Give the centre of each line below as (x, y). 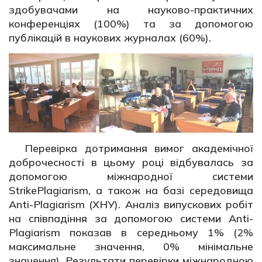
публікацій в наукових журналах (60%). (113, 38)
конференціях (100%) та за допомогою (131, 24)
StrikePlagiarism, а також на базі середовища (131, 191)
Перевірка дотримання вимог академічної (139, 149)
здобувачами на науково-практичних (131, 10)
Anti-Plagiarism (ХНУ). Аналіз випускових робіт (131, 205)
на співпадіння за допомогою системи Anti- (131, 219)
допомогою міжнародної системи (131, 177)
